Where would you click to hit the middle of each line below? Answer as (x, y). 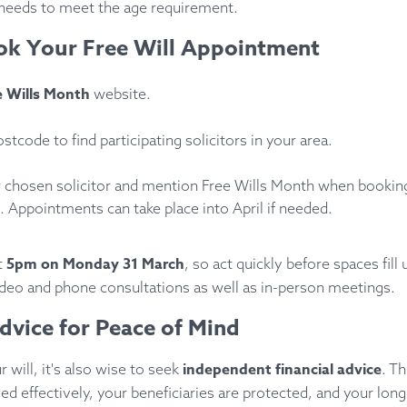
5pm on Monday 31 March (95, 264)
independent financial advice (282, 370)
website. (120, 94)
